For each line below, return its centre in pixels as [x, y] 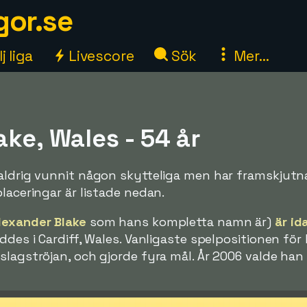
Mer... [250, 56]
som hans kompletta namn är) [180, 222]
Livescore [99, 56]
